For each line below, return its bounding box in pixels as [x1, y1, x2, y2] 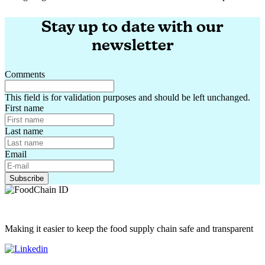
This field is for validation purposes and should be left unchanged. [5, 92, 250, 103]
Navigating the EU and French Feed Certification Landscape [4, 1, 231, 12]
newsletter [91, 35, 174, 54]
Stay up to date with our [41, 17, 224, 36]
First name [5, 103, 44, 114]
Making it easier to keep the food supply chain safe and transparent [5, 224, 253, 234]
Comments [5, 69, 45, 80]
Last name [5, 126, 43, 137]
